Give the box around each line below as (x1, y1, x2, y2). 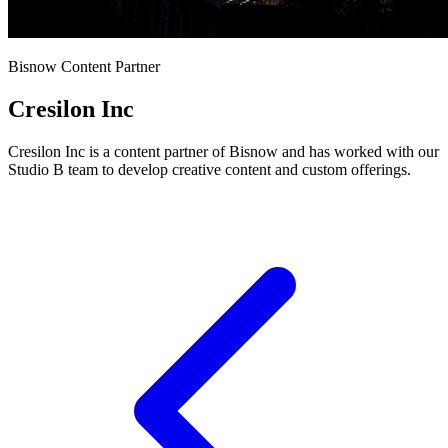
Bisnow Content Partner (8, 58, 160, 75)
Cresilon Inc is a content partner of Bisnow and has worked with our (8, 142, 439, 160)
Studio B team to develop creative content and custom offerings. (8, 160, 411, 178)
